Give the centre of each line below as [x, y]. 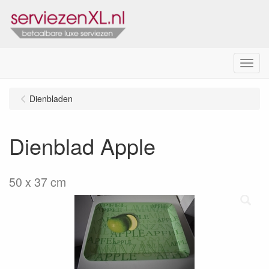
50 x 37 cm [38, 182]
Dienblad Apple [82, 146]
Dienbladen [51, 98]
